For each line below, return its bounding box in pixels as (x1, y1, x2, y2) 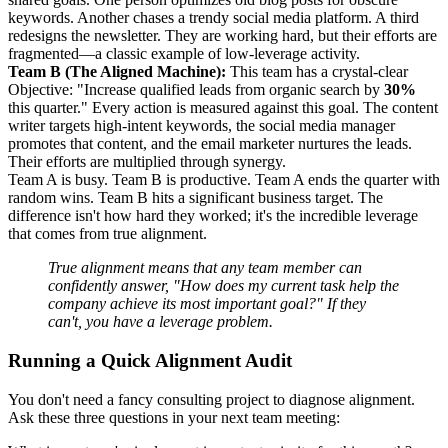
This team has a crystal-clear (226, 63, 408, 81)
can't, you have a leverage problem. (48, 313, 273, 331)
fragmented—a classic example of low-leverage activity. (8, 45, 360, 63)
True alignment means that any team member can (48, 259, 362, 277)
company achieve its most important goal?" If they (48, 295, 366, 313)
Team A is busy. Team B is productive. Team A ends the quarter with (8, 171, 440, 189)
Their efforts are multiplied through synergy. (8, 153, 286, 171)
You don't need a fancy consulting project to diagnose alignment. (8, 390, 415, 408)
